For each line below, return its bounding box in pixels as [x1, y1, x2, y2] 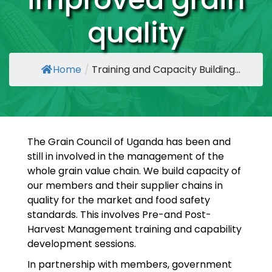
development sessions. [27, 237, 138, 251]
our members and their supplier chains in [27, 178, 223, 192]
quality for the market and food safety [27, 193, 210, 207]
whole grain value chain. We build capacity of [27, 164, 241, 178]
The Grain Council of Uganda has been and [27, 135, 231, 149]
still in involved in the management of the [27, 149, 224, 163]
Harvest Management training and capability [27, 222, 242, 236]
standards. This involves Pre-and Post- [27, 208, 211, 222]
